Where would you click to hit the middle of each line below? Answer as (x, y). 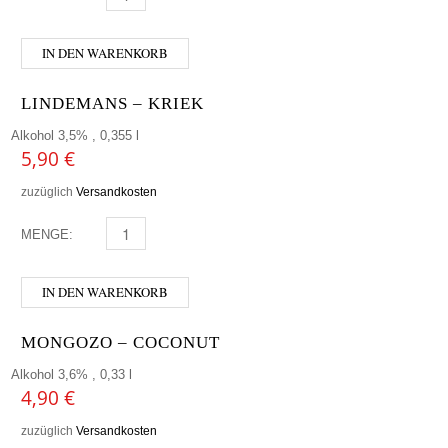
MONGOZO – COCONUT (120, 342)
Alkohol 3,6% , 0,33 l (71, 374)
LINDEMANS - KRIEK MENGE (183, 234)
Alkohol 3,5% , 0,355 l (75, 135)
